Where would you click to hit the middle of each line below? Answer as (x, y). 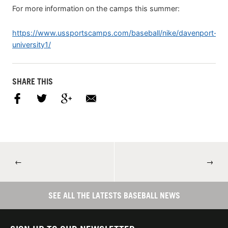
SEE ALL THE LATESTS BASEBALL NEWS (114, 195)
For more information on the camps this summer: (96, 9)
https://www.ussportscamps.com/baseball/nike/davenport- (115, 33)
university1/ (32, 45)
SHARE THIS (33, 82)
